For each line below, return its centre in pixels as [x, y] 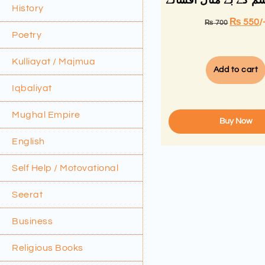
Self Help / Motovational [65, 168]
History [28, 8]
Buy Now [235, 121]
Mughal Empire [46, 114]
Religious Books [48, 248]
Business [32, 221]
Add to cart [236, 70]
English [28, 141]
